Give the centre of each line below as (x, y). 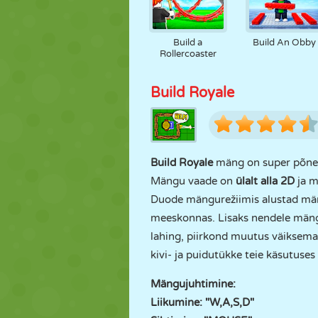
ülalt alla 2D (265, 181)
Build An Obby (285, 43)
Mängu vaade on (193, 181)
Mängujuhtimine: (193, 284)
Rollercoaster (188, 54)
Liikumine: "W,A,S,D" (202, 302)
